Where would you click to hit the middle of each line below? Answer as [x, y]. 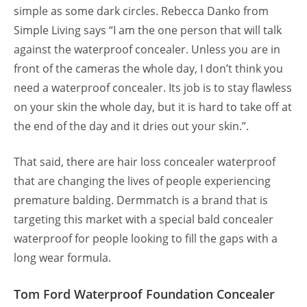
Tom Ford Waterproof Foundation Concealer [144, 294]
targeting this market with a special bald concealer [144, 220]
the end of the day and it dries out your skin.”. [133, 126]
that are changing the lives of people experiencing [142, 181]
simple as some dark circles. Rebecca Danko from [141, 11]
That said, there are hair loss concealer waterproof [145, 162]
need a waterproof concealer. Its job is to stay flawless [153, 88]
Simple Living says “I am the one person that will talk [148, 30]
